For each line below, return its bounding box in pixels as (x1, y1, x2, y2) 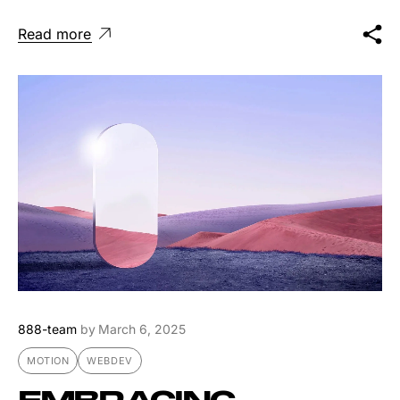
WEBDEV (87, 354, 133, 368)
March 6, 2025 (98, 321, 186, 337)
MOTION (27, 354, 70, 368)
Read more (18, 25, 91, 44)
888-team (18, 321, 77, 337)
